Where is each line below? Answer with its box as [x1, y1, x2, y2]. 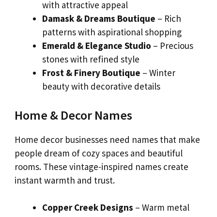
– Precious [151, 40, 193, 52]
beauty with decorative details [42, 80, 160, 93]
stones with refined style [42, 53, 139, 65]
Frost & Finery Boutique [42, 67, 140, 79]
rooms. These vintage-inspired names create [15, 160, 188, 172]
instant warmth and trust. [15, 174, 115, 186]
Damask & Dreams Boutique [42, 13, 155, 25]
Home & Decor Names [15, 107, 132, 123]
